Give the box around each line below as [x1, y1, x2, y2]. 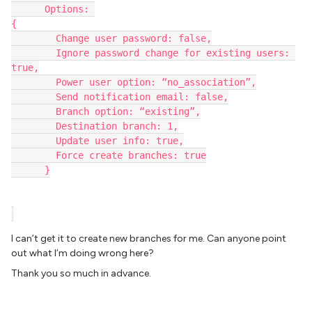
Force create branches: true [11, 150, 206, 161]
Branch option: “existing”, [11, 106, 201, 117]
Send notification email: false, [11, 91, 228, 102]
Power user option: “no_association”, [11, 77, 256, 88]
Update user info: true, [11, 135, 184, 146]
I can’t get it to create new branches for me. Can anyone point [11, 233, 286, 244]
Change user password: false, [11, 33, 212, 44]
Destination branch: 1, [11, 120, 178, 132]
